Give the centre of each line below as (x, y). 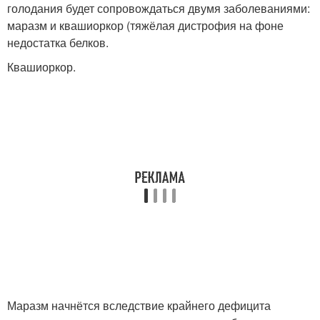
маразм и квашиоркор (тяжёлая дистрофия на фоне (145, 25)
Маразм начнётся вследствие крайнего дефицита (139, 305)
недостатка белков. (58, 42)
